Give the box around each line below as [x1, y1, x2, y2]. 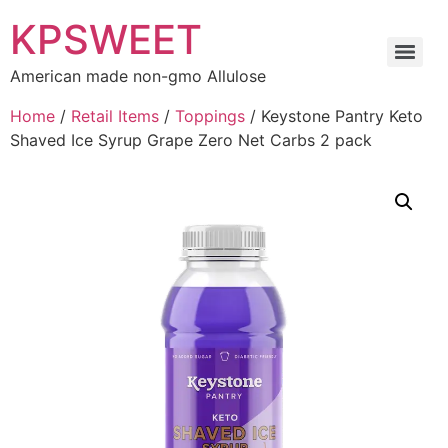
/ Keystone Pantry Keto [245, 106, 423, 126]
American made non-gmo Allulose [10, 66, 266, 86]
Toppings [175, 106, 245, 126]
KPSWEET [10, 15, 202, 64]
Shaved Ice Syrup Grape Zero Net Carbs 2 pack [10, 130, 372, 150]
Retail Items [71, 106, 159, 126]
